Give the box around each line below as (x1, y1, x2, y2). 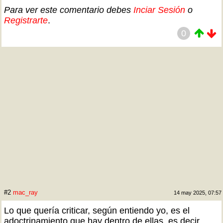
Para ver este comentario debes (4, 5, 133, 15)
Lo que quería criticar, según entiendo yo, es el (4, 206, 190, 216)
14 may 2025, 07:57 (174, 190, 222, 196)
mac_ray (13, 189, 38, 196)
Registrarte (4, 15, 48, 25)
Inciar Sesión (133, 5, 185, 15)
